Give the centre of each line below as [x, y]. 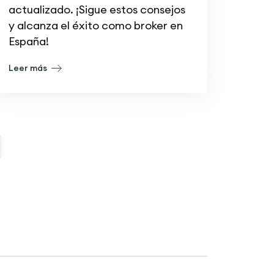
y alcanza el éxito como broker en [95, 25]
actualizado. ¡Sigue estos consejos [97, 9]
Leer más [28, 68]
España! [28, 41]
